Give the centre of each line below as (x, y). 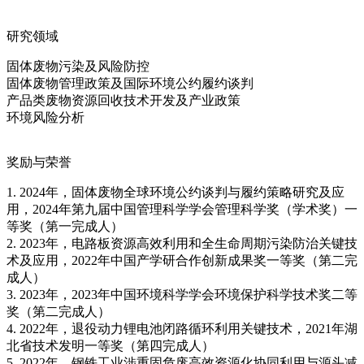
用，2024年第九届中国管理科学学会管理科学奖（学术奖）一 (182, 210)
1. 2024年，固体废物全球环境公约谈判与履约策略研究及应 (175, 193)
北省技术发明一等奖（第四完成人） (110, 346)
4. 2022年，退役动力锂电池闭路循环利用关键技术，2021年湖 (182, 329)
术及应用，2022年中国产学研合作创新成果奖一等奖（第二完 (182, 261)
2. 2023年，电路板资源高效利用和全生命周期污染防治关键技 (182, 244)
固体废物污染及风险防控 (78, 67)
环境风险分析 (45, 118)
